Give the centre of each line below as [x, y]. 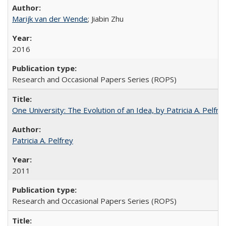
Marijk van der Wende [50, 19]
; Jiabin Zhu [106, 19]
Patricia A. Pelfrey [43, 140]
